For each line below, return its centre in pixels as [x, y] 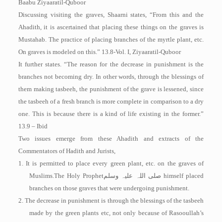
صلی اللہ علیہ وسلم [132, 176]
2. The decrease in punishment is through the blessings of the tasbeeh [111, 200]
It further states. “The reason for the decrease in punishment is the [111, 64]
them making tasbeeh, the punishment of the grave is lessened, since [111, 89]
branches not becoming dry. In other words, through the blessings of [111, 77]
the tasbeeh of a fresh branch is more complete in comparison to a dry [111, 101]
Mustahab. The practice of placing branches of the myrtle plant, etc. [111, 39]
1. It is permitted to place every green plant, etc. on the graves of [111, 163]
